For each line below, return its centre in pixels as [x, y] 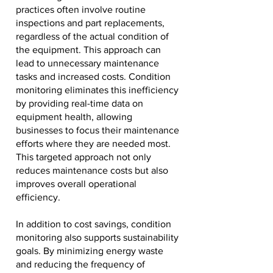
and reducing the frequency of [80, 264]
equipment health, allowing [74, 117]
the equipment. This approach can [88, 50]
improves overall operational [76, 184]
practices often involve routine [81, 9]
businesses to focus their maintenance [97, 130]
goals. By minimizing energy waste [90, 251]
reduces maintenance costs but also [92, 170]
